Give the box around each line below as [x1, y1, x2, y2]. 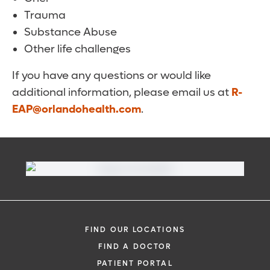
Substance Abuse [24, 25, 117, 39]
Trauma [24, 8, 66, 22]
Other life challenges [24, 42, 131, 56]
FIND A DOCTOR [98, 242, 172, 251]
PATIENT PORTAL [97, 259, 173, 268]
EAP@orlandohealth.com [12, 102, 141, 116]
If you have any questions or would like [12, 69, 211, 83]
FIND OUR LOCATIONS [85, 225, 185, 234]
